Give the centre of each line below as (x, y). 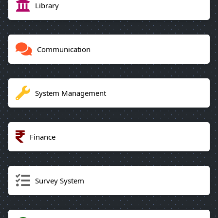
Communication (64, 49)
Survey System (60, 180)
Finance (43, 136)
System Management (71, 93)
